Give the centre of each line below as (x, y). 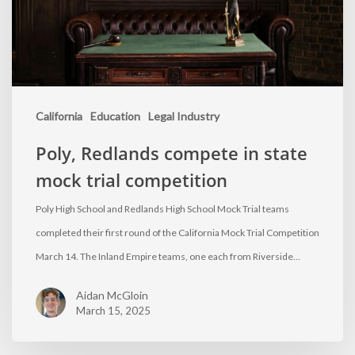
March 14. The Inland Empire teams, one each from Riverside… (168, 257)
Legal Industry (184, 116)
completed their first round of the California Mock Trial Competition (177, 233)
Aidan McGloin (112, 296)
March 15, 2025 (113, 311)
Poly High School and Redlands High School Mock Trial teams (162, 209)
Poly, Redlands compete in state (172, 153)
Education (115, 116)
